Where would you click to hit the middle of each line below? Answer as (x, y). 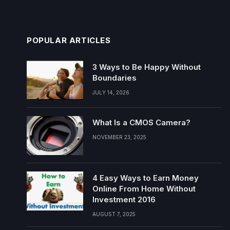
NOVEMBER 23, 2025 (119, 137)
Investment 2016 (124, 199)
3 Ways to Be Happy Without (147, 67)
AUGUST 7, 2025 (114, 214)
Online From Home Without (144, 189)
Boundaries (114, 78)
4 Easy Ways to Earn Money (146, 178)
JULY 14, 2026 (111, 92)
